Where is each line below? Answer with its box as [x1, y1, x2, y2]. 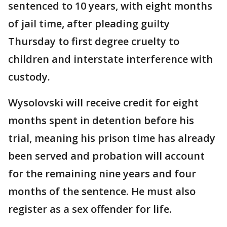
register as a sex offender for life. [8, 202, 172, 216]
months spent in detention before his [8, 113, 194, 128]
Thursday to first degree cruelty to [8, 34, 179, 49]
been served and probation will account [8, 149, 205, 163]
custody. [8, 70, 50, 84]
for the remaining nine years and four [8, 167, 196, 181]
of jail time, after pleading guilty [8, 17, 170, 31]
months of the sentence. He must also [8, 184, 196, 199]
